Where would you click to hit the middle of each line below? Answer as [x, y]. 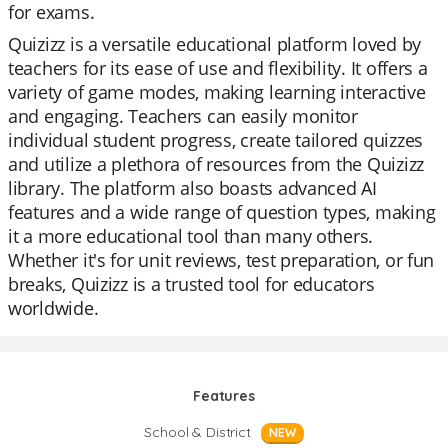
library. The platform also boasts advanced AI [192, 188]
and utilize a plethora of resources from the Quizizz [216, 164]
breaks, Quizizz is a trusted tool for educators [191, 284]
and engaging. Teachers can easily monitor [183, 116]
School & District [197, 432]
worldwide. [53, 308]
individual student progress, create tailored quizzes [215, 140]
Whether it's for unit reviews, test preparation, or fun [221, 260]
